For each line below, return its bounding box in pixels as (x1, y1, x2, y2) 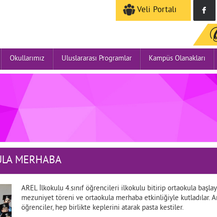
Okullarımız (10, 54, 45, 63)
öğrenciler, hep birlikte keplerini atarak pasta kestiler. (21, 203, 184, 213)
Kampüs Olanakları (149, 54, 206, 63)
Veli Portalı (135, 5, 177, 16)
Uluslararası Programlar (62, 54, 132, 63)
